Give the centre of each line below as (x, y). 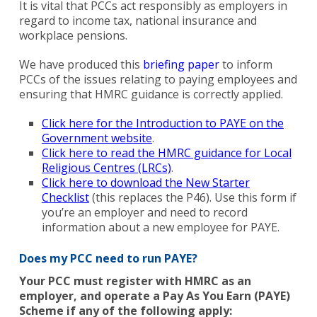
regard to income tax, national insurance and (138, 21)
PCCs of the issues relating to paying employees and (158, 80)
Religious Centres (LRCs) (106, 168)
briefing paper (181, 65)
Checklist (65, 198)
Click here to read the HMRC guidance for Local (166, 153)
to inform (246, 65)
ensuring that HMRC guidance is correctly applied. (151, 94)
